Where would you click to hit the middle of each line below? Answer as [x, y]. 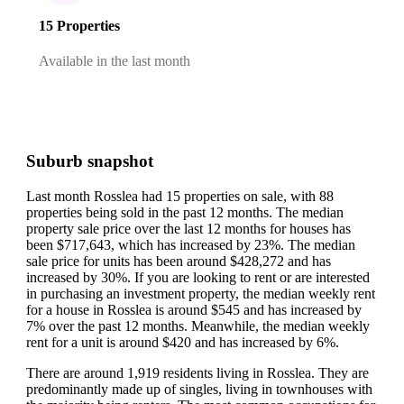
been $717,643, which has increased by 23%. [157, 244]
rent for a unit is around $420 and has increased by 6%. [183, 342]
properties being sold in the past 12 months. [151, 212]
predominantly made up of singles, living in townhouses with [199, 389]
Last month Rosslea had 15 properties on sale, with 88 [180, 196]
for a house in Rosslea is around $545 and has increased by [194, 309]
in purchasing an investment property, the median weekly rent [201, 293]
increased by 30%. [80, 277]
